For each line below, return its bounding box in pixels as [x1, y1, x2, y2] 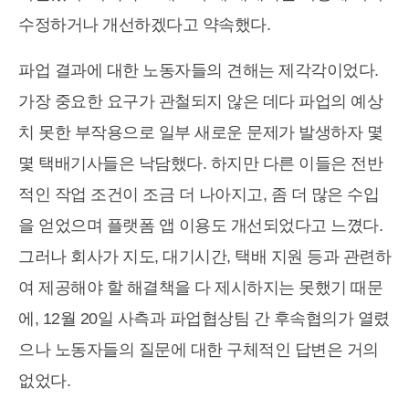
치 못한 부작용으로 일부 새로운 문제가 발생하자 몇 [18, 123, 383, 142]
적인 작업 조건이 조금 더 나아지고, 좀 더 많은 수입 [18, 185, 379, 204]
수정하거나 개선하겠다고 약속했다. [18, 16, 270, 35]
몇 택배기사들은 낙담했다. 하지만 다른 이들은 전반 [18, 154, 383, 173]
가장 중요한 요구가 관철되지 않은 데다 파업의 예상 [18, 92, 383, 111]
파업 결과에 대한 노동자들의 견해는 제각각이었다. [18, 61, 379, 80]
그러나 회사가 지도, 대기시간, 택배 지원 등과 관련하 [18, 247, 391, 267]
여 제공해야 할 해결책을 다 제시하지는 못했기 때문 [18, 278, 383, 298]
